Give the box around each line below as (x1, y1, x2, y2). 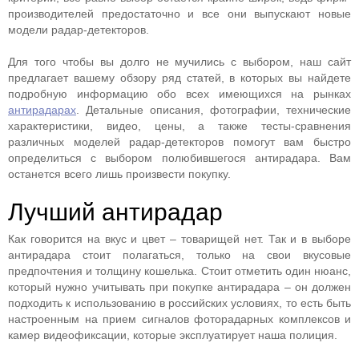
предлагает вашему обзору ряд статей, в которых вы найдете (8, 71, 351, 84)
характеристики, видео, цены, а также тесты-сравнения (8, 119, 351, 132)
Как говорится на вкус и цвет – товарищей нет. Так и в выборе (8, 232, 351, 245)
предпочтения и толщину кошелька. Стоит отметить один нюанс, (8, 264, 351, 277)
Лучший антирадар (8, 199, 223, 225)
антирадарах (8, 103, 76, 116)
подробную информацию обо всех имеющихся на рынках (8, 87, 351, 100)
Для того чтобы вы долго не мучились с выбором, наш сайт (8, 55, 351, 68)
